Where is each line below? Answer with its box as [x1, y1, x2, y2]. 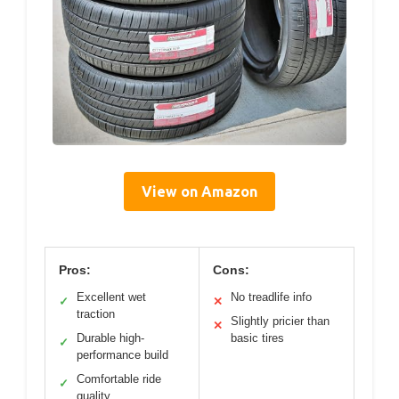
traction [77, 307, 115, 321]
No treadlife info [231, 290, 312, 304]
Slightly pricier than [231, 314, 330, 328]
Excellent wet [77, 290, 146, 304]
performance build [77, 348, 168, 362]
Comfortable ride [77, 372, 161, 386]
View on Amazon [142, 183, 257, 199]
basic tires [231, 331, 284, 345]
